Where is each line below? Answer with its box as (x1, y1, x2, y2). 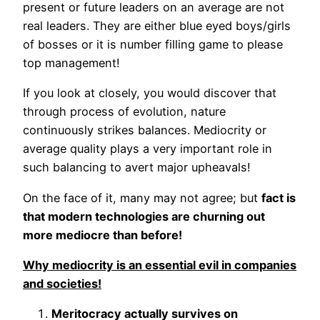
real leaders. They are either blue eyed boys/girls (23, 19, 291, 34)
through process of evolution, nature (23, 104, 226, 119)
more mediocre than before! (23, 227, 185, 242)
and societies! (23, 276, 101, 291)
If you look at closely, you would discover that (23, 86, 276, 101)
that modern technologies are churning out (23, 209, 265, 224)
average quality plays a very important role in (23, 141, 272, 156)
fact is (261, 190, 296, 205)
